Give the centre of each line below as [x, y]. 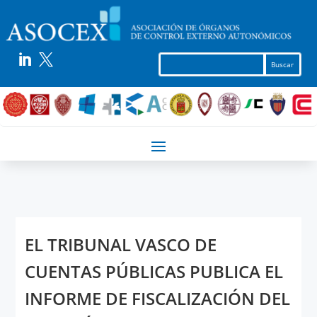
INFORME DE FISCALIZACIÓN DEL [157, 299]
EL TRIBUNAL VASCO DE [120, 245]
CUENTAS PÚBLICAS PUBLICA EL [154, 272]
